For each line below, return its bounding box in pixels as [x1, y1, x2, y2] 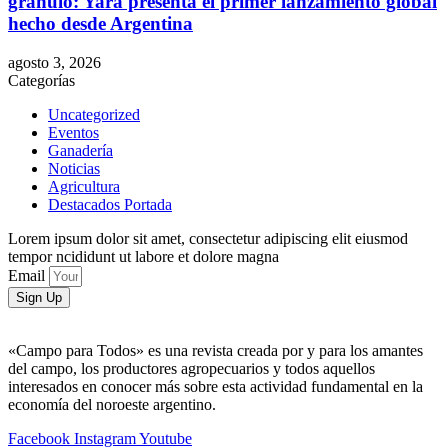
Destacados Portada [48, 196, 172, 213]
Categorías [8, 72, 75, 89]
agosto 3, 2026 [8, 54, 101, 71]
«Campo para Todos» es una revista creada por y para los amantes [8, 342, 423, 359]
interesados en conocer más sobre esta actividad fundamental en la [8, 378, 423, 395]
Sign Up [16, 290, 62, 305]
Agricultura [48, 178, 120, 195]
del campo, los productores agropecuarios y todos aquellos [8, 360, 375, 377]
